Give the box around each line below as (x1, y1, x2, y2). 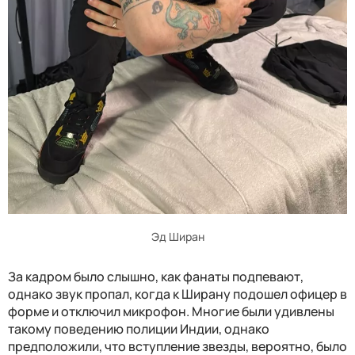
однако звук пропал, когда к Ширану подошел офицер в (8, 284, 347, 303)
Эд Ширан (151, 228, 204, 244)
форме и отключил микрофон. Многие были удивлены (8, 302, 334, 320)
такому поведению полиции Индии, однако (8, 319, 269, 338)
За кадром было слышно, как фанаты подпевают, (8, 267, 303, 285)
